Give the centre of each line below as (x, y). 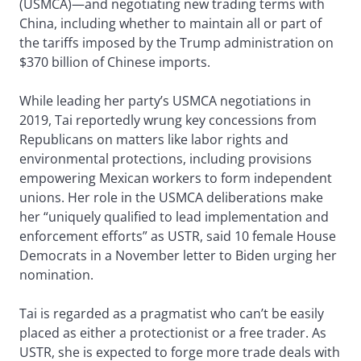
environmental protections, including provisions (166, 159)
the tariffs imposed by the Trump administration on (176, 43)
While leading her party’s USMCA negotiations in (165, 101)
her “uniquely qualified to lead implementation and (174, 217)
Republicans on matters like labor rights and (154, 140)
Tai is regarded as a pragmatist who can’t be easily (172, 314)
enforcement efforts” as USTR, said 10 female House (178, 237)
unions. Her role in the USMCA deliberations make (171, 198)
